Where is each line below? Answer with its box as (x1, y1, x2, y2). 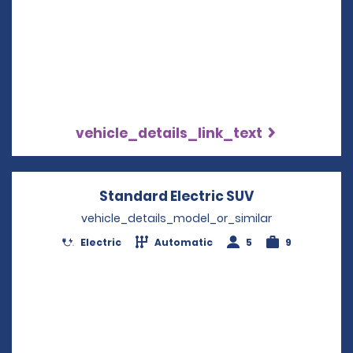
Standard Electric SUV (99, 186, 254, 206)
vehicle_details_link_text (76, 123, 262, 143)
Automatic (154, 235, 213, 249)
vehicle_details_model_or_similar (81, 210, 272, 226)
